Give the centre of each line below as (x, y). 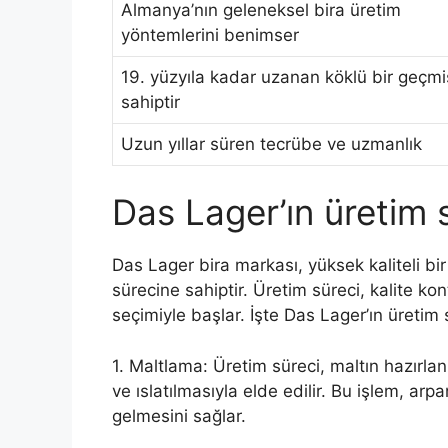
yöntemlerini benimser (210, 34)
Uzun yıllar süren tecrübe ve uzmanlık (271, 143)
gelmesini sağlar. (179, 415)
